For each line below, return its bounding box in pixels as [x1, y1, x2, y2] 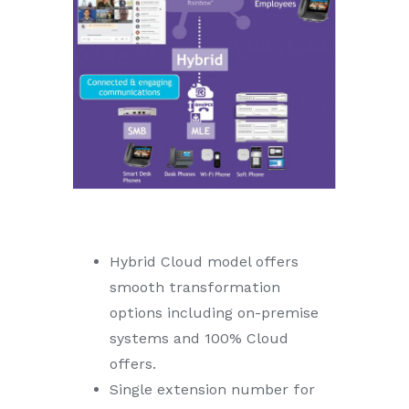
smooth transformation [110, 278, 280, 297]
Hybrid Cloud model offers [110, 253, 299, 271]
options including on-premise [110, 304, 319, 322]
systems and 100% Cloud [110, 330, 288, 348]
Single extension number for [110, 381, 315, 399]
